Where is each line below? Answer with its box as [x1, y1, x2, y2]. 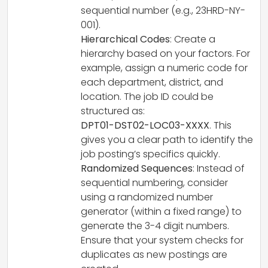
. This [209, 118, 232, 132]
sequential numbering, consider [81, 176, 228, 190]
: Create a [170, 32, 215, 46]
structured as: [81, 104, 145, 118]
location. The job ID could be [81, 90, 214, 103]
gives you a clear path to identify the [81, 133, 253, 147]
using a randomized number [81, 190, 213, 204]
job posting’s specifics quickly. [81, 147, 220, 161]
